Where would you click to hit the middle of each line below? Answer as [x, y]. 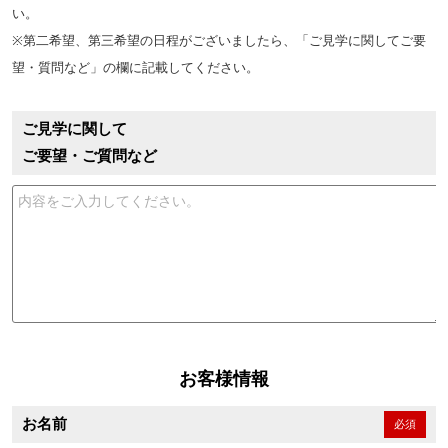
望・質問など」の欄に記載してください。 [135, 67]
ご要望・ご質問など [89, 156]
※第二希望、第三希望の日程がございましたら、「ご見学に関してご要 [219, 40]
